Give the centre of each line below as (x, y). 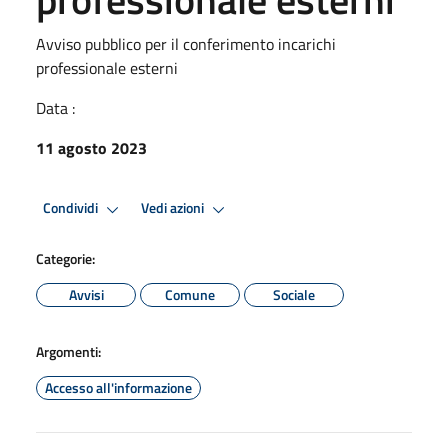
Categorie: (65, 258)
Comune (190, 294)
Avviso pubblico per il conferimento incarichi (186, 43)
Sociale (294, 294)
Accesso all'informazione (118, 387)
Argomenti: (68, 351)
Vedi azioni (174, 208)
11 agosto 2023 (91, 147)
